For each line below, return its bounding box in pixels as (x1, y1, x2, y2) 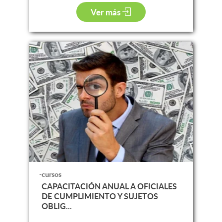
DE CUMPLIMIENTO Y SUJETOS (41, 190, 158, 202)
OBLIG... (41, 200, 72, 212)
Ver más (91, 5, 123, 18)
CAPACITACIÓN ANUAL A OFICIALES (41, 180, 177, 192)
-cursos (39, 169, 61, 179)
